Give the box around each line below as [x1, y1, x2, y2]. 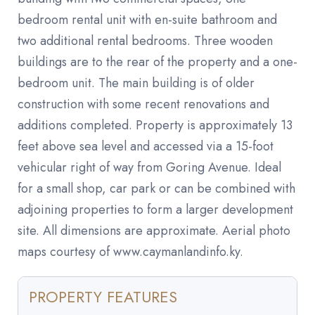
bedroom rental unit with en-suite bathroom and [18, 11, 277, 30]
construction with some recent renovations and [18, 95, 269, 114]
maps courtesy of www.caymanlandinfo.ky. [18, 243, 243, 262]
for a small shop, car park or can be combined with [18, 179, 295, 198]
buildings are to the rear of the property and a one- [18, 53, 297, 72]
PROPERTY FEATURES [29, 285, 177, 309]
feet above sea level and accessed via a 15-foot [18, 137, 274, 156]
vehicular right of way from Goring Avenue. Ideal [18, 158, 281, 177]
